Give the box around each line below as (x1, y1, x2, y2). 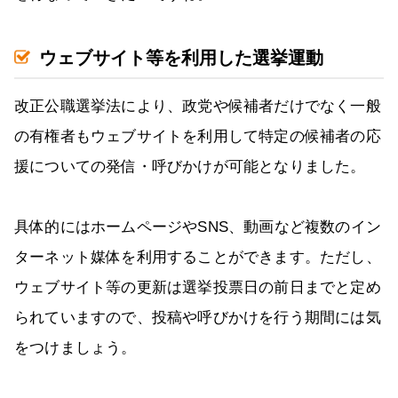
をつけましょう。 (14, 339, 137, 357)
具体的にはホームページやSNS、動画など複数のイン (14, 219, 381, 236)
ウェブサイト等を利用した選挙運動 (39, 48, 323, 68)
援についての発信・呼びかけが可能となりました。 (14, 158, 366, 176)
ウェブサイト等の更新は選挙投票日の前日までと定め (14, 279, 381, 297)
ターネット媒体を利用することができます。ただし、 (14, 249, 381, 267)
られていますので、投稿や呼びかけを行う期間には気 (14, 309, 381, 327)
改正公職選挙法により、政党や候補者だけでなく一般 (14, 98, 381, 115)
